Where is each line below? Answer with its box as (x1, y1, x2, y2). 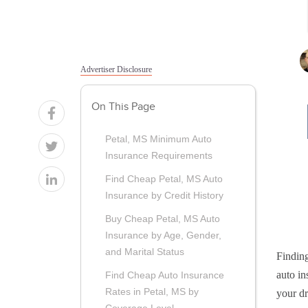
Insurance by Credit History (105, 190, 223, 201)
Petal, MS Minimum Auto (105, 133, 212, 145)
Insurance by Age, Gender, (105, 230, 221, 241)
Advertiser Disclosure (80, 64, 152, 74)
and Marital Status (105, 246, 184, 258)
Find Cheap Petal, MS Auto (105, 173, 223, 185)
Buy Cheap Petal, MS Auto (105, 213, 220, 225)
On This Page (91, 100, 155, 113)
